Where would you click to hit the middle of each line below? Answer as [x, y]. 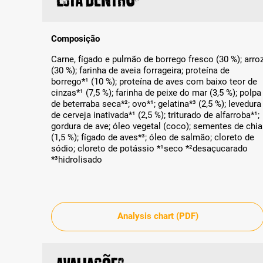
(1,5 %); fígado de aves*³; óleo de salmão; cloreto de [153, 137]
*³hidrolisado [77, 159]
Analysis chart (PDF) [158, 216]
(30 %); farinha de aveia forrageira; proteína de [140, 70]
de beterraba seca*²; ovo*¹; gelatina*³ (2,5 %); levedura [156, 104]
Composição [75, 38]
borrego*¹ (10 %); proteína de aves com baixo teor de [154, 81]
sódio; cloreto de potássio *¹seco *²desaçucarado [149, 148]
